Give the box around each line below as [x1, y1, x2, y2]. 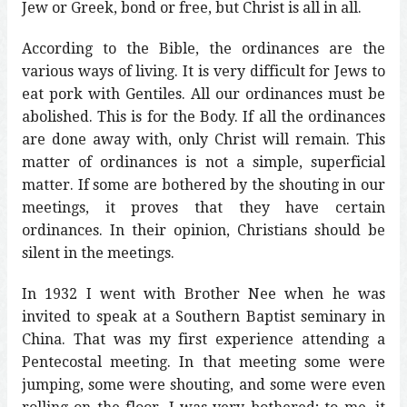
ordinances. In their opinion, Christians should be [22, 221, 385, 239]
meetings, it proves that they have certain [22, 198, 385, 216]
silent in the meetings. [22, 243, 174, 262]
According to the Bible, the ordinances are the [22, 39, 385, 57]
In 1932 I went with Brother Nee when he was [22, 284, 385, 303]
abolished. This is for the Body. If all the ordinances [22, 107, 385, 125]
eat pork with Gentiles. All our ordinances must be [22, 84, 385, 103]
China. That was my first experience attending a [22, 330, 385, 348]
